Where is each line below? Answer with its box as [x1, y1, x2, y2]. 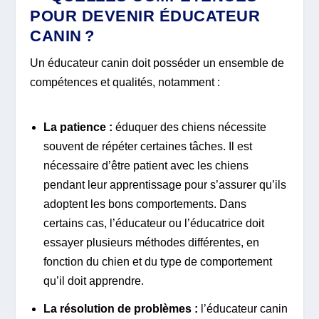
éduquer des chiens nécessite [112, 121, 266, 134]
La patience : [43, 121, 113, 134]
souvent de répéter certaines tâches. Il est [43, 140, 252, 153]
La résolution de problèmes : [43, 302, 198, 315]
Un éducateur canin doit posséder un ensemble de [30, 56, 285, 69]
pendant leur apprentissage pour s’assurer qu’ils [43, 179, 286, 192]
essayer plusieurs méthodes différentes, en [43, 236, 259, 249]
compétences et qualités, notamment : [30, 75, 221, 88]
